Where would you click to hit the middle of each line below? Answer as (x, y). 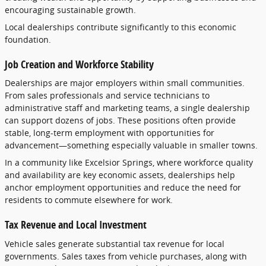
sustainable (81, 9)
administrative (35, 108)
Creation (39, 64)
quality (239, 162)
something (89, 145)
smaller (216, 145)
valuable (171, 145)
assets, (153, 175)
